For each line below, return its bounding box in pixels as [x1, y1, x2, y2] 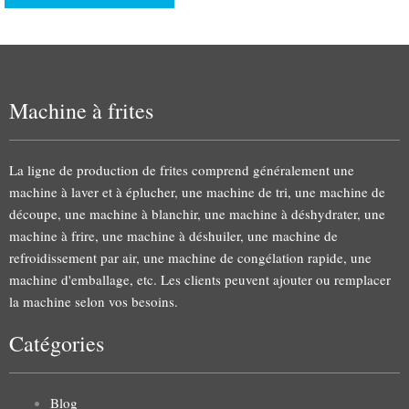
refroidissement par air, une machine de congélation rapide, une [9, 247, 372, 267]
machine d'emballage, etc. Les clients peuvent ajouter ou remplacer [9, 269, 391, 288]
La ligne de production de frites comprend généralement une [9, 160, 354, 179]
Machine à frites [9, 95, 153, 125]
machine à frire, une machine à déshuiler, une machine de [9, 225, 338, 245]
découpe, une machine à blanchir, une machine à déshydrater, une [9, 204, 385, 223]
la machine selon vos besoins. [9, 291, 178, 310]
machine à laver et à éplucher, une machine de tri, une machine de [9, 182, 385, 201]
